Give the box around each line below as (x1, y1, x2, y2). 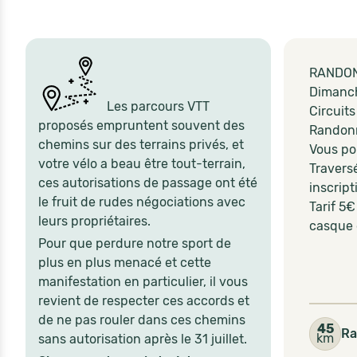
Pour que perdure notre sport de (38, 236, 231, 251)
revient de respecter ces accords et (38, 293, 249, 308)
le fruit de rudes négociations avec (38, 194, 245, 210)
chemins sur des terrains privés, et (38, 137, 244, 152)
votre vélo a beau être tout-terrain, (38, 156, 245, 171)
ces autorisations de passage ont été (38, 175, 257, 190)
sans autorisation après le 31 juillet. (38, 331, 247, 347)
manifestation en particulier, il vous (38, 274, 248, 289)
